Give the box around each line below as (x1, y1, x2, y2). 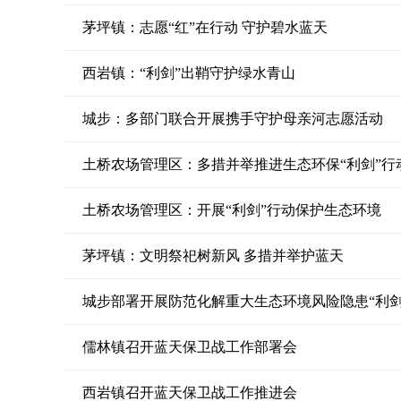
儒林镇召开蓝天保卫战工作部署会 (82, 339, 297, 354)
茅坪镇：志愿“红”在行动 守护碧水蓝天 (82, 20, 328, 35)
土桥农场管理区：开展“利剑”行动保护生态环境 (82, 202, 381, 218)
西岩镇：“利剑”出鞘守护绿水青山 (82, 65, 295, 81)
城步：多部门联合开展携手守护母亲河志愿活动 (82, 111, 383, 126)
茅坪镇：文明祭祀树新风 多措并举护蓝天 (82, 248, 344, 263)
